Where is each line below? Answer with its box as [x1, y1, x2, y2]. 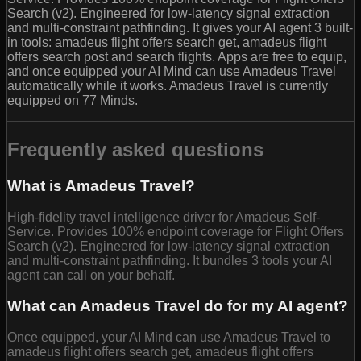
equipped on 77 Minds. [7, 93, 138, 108]
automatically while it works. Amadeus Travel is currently [7, 79, 328, 93]
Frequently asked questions [7, 138, 263, 160]
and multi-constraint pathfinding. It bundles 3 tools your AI [7, 253, 332, 268]
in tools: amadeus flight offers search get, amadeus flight [7, 35, 326, 50]
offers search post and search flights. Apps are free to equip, [7, 50, 346, 64]
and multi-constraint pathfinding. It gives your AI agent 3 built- [7, 21, 353, 35]
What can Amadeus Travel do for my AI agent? [7, 297, 348, 315]
